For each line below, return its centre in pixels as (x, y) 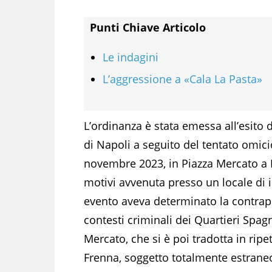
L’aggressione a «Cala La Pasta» (182, 79)
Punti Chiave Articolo (148, 27)
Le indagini (131, 57)
